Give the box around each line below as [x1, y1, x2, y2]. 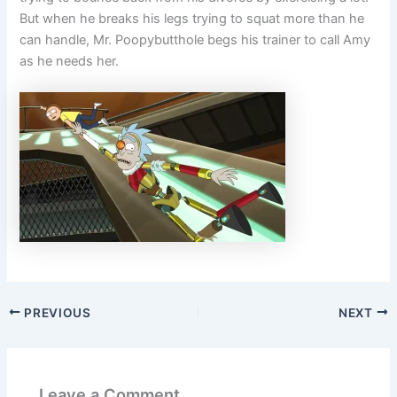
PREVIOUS [20, 305, 91, 320]
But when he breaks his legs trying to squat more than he [19, 10, 365, 27]
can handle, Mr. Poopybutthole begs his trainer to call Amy [19, 31, 371, 48]
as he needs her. [19, 52, 120, 69]
